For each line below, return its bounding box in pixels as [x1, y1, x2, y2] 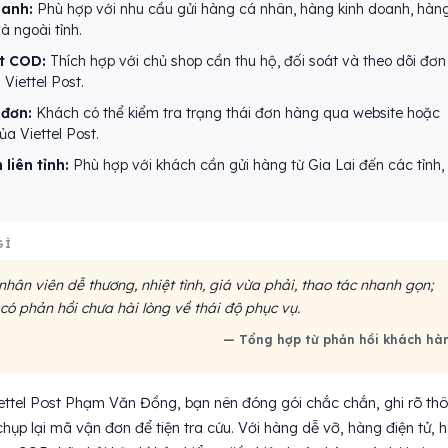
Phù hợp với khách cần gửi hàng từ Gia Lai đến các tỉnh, [68, 156, 444, 174]
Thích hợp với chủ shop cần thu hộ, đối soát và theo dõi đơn [45, 52, 446, 70]
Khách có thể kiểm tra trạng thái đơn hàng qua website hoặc [31, 104, 440, 122]
